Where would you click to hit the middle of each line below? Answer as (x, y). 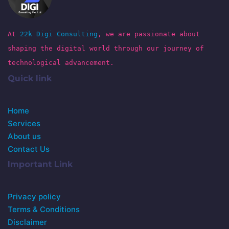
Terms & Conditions (44, 209)
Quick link (30, 78)
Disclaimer (27, 222)
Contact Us (29, 149)
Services (24, 123)
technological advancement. (61, 63)
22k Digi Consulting (59, 34)
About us (24, 136)
